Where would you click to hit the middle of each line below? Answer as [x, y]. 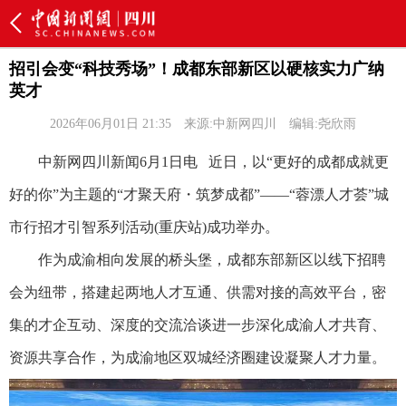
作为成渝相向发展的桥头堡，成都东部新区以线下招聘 [198, 260]
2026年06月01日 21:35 [111, 124]
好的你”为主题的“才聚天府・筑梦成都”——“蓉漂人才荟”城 [199, 194]
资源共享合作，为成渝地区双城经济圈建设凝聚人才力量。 [198, 358]
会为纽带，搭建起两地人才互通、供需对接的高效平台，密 [198, 292]
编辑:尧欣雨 [323, 124]
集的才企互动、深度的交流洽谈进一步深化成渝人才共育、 [198, 325]
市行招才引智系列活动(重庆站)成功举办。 [144, 227]
